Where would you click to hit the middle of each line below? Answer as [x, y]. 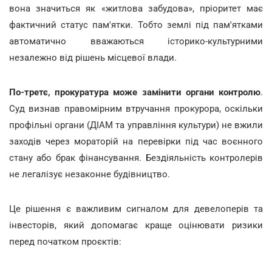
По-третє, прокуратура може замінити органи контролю [135, 92]
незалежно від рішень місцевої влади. [93, 57]
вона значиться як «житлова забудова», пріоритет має [136, 8]
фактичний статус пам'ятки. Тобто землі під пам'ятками [136, 25]
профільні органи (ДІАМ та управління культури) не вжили [136, 125]
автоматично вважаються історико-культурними [136, 41]
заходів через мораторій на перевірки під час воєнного [136, 141]
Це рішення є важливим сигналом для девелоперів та [136, 209]
